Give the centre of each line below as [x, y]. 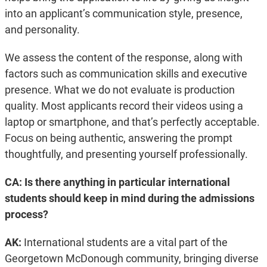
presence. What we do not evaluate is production [119, 90]
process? [26, 215]
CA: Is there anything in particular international [117, 182]
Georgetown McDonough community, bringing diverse [131, 259]
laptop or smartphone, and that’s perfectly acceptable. [132, 122]
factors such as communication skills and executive [126, 74]
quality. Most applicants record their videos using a [124, 106]
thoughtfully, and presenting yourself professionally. [127, 154]
